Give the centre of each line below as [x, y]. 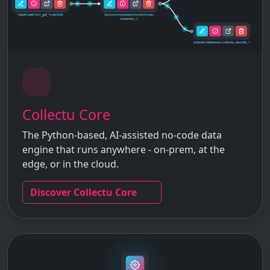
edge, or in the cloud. [71, 164]
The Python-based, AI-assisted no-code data [122, 135]
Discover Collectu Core [83, 192]
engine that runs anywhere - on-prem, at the [124, 149]
